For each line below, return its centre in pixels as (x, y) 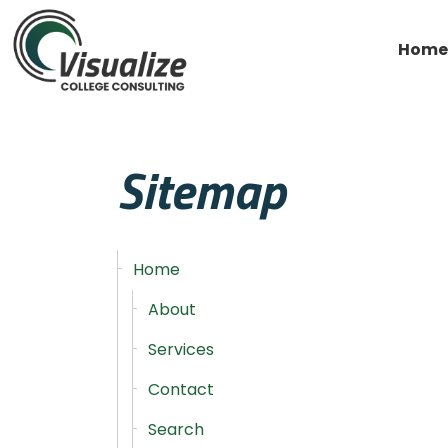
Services (181, 349)
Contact (181, 389)
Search (176, 429)
